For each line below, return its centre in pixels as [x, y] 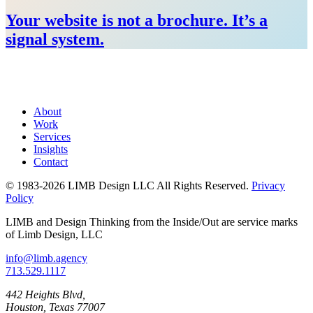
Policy [20, 198]
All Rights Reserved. [203, 185]
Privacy [268, 185]
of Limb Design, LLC [54, 234]
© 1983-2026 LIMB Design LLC [81, 185]
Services [52, 136]
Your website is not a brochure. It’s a [137, 20]
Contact [51, 161]
